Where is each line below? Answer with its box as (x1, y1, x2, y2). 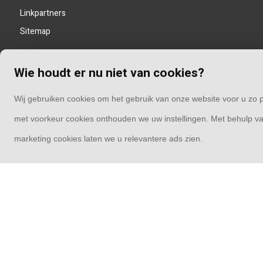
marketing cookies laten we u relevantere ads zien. (14, 134, 203, 143)
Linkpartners (19, 7, 66, 19)
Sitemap (19, 25, 50, 38)
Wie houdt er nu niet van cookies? (14, 64, 204, 82)
